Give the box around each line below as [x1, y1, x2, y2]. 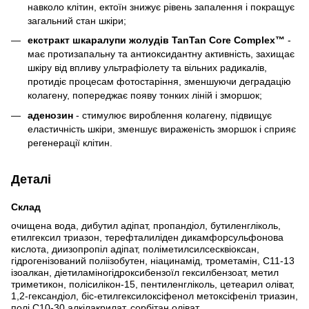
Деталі [11, 172, 51, 186]
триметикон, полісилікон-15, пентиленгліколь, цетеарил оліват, [11, 278, 295, 290]
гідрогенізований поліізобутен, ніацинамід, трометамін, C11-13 [11, 255, 295, 266]
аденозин [28, 109, 73, 121]
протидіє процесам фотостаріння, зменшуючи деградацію [28, 76, 291, 88]
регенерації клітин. [28, 137, 112, 148]
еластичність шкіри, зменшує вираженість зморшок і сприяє [28, 123, 296, 134]
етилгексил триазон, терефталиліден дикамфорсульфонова [11, 231, 283, 243]
